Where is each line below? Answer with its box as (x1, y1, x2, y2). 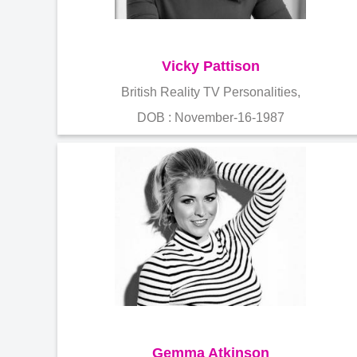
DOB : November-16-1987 (136, 110, 284, 124)
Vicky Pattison (161, 57, 260, 74)
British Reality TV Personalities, (120, 84, 300, 99)
